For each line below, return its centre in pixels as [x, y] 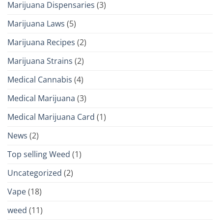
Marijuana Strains [40, 61]
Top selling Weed [39, 154]
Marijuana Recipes [41, 42]
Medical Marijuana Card [51, 117]
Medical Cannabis [40, 79]
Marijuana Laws [36, 23]
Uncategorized [35, 173]
